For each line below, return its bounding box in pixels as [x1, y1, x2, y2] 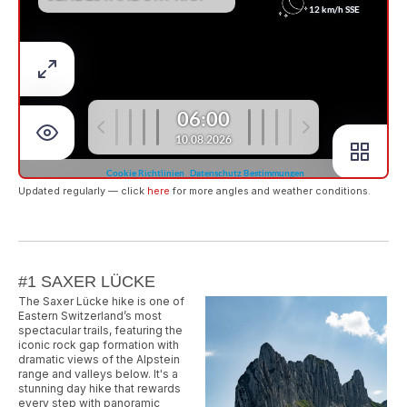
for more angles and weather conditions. [170, 184, 371, 197]
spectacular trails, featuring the [18, 323, 183, 337]
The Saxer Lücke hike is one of [18, 293, 184, 308]
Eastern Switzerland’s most [18, 308, 162, 323]
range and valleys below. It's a [18, 366, 178, 381]
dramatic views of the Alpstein [18, 352, 180, 366]
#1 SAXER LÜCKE [18, 272, 155, 291]
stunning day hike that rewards [18, 381, 181, 395]
